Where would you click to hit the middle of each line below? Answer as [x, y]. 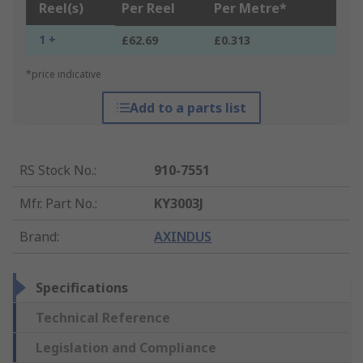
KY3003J [179, 204]
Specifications [82, 288]
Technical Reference [103, 318]
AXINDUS [183, 237]
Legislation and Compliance [126, 348]
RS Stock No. [57, 171]
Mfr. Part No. [57, 204]
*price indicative [64, 75]
